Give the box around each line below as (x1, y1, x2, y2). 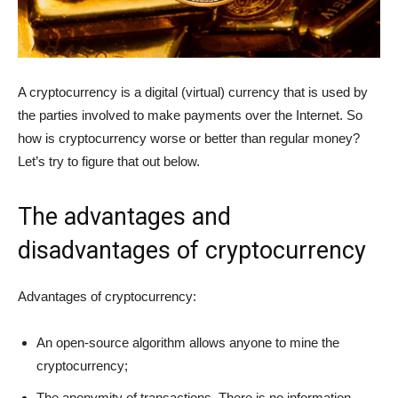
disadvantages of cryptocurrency (18, 235, 366, 265)
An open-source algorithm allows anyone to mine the (36, 334, 339, 350)
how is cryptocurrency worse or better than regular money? (18, 130, 360, 146)
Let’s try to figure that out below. (18, 153, 200, 169)
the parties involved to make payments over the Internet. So (18, 107, 362, 123)
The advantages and (18, 202, 231, 231)
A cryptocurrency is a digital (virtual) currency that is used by (18, 84, 368, 99)
